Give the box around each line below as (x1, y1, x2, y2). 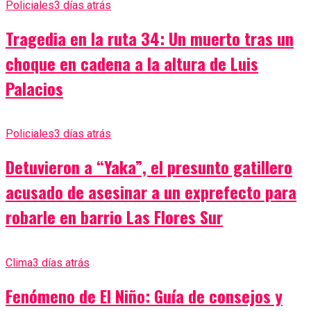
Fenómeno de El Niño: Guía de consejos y (6, 283, 283, 309)
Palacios (6, 75, 63, 101)
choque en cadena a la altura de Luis (6, 50, 258, 76)
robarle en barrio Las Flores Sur (6, 204, 223, 230)
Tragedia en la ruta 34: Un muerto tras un (6, 25, 294, 51)
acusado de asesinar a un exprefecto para (6, 179, 296, 205)
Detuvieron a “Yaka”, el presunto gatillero (6, 154, 292, 180)
